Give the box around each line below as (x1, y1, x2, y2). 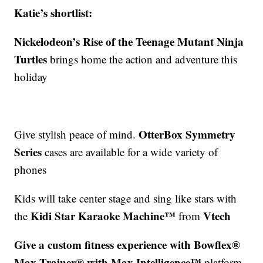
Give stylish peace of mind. (14, 127, 139, 142)
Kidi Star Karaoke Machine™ (31, 208, 176, 224)
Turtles (14, 51, 50, 68)
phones (14, 162, 47, 177)
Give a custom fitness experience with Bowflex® (14, 237, 241, 253)
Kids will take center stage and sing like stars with (14, 191, 237, 206)
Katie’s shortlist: (14, 5, 93, 21)
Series (14, 144, 42, 160)
